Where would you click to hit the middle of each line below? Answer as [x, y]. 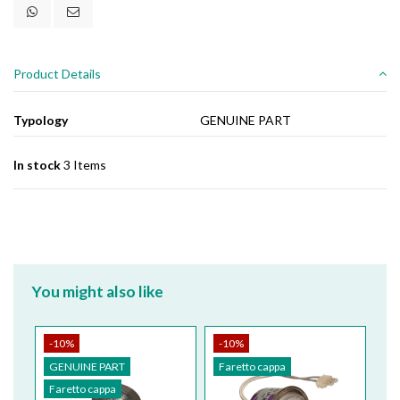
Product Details [57, 74]
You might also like [97, 292]
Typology [41, 120]
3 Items [85, 164]
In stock [37, 164]
